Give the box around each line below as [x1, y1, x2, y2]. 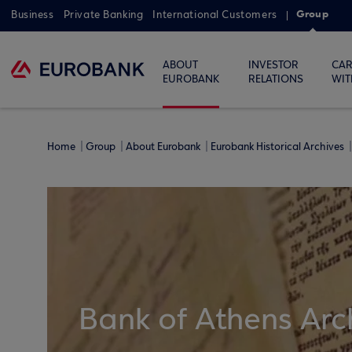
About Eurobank [126, 141, 203, 153]
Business [11, 9, 54, 21]
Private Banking [63, 9, 144, 21]
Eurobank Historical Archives [211, 141, 346, 153]
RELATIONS [247, 73, 303, 86]
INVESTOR [247, 59, 299, 71]
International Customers [152, 9, 277, 21]
